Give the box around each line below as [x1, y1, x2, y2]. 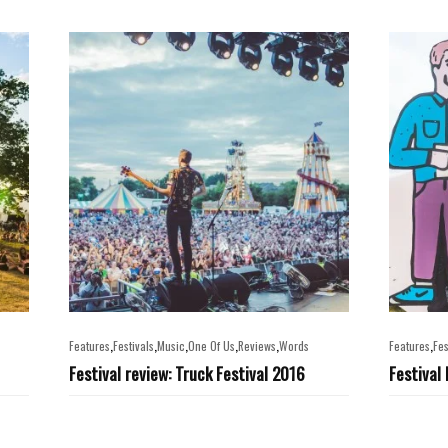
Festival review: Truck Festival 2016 [69, 360, 305, 386]
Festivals [113, 337, 154, 354]
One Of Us [188, 337, 235, 354]
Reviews [238, 337, 276, 354]
